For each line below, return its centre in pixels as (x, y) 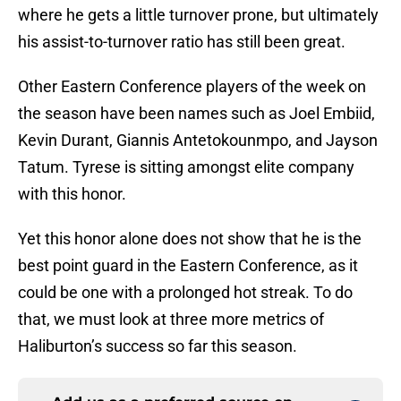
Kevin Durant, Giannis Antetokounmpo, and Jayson (198, 141)
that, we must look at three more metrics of (171, 320)
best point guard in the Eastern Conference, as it (188, 266)
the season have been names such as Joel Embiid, (196, 114)
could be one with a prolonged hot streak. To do (185, 293)
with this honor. (72, 194)
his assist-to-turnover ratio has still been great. (182, 42)
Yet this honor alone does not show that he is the (190, 239)
